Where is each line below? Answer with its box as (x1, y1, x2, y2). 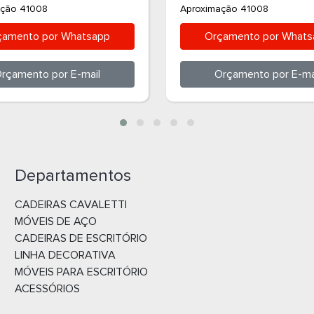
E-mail (67, 67, 100, 81)
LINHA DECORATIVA (14, 248, 116, 262)
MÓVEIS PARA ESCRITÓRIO (14, 265, 148, 279)
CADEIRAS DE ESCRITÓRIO (14, 231, 147, 245)
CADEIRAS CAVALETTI (14, 198, 127, 212)
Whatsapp (57, 29, 110, 43)
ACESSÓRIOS (14, 282, 80, 296)
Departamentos (14, 165, 131, 186)
